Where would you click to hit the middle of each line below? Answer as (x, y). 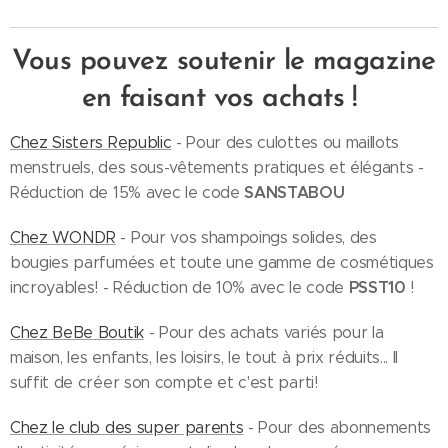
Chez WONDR (63, 237)
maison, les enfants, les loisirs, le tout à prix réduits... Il (204, 357)
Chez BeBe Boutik (77, 332)
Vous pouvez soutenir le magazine (224, 62)
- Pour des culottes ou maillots (285, 142)
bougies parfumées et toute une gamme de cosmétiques (222, 262)
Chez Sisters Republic (91, 142)
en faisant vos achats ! (224, 99)
